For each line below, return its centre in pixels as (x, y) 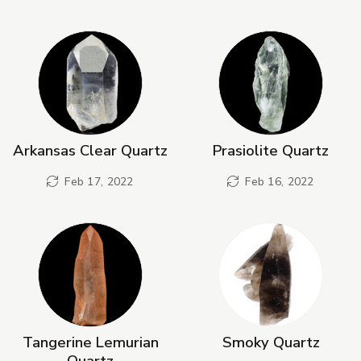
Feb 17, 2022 (98, 182)
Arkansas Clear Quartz (90, 150)
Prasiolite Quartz (271, 150)
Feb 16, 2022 (278, 182)
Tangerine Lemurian (90, 342)
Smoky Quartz (271, 342)
